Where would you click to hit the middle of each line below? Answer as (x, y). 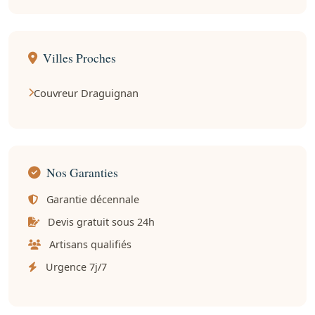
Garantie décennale (91, 200)
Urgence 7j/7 (75, 267)
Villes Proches (79, 58)
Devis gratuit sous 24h (100, 222)
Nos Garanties (82, 173)
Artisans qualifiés (89, 245)
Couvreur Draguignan (86, 92)
